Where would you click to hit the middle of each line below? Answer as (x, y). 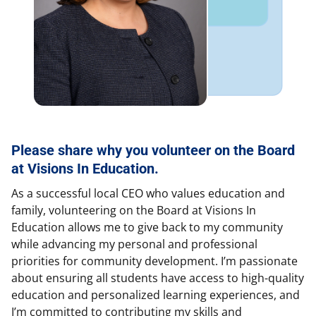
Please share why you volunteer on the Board (153, 151)
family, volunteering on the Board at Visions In (134, 211)
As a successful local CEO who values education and (148, 194)
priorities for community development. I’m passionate (154, 261)
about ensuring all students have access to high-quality (158, 278)
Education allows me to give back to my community (147, 227)
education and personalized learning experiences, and (156, 295)
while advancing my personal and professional (134, 244)
